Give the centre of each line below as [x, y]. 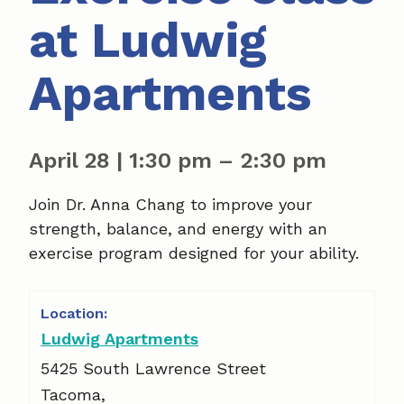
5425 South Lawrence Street [153, 368]
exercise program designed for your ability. [194, 253]
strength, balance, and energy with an [178, 229]
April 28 [73, 161]
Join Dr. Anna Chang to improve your [170, 204]
